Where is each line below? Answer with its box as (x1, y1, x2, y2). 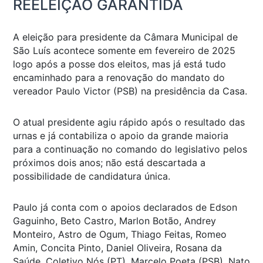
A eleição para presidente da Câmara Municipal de (13, 31, 238, 43)
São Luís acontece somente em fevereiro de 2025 (13, 44, 235, 56)
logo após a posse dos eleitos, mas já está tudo (13, 58, 226, 70)
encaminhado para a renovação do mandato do (13, 71, 225, 83)
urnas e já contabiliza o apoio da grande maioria (13, 129, 228, 141)
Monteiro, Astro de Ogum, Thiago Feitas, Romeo (13, 228, 227, 240)
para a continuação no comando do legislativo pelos (13, 143, 247, 155)
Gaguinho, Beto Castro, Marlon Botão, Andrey (13, 214, 216, 227)
